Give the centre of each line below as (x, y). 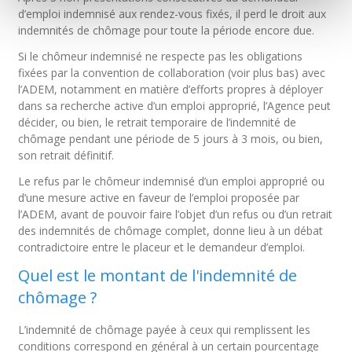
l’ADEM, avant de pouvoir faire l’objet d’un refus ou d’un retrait (176, 214)
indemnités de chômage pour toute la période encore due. (167, 30)
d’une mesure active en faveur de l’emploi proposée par (159, 198)
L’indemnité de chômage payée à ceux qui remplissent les (165, 330)
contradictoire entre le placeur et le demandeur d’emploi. (162, 247)
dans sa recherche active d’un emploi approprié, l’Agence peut (175, 106)
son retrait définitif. (66, 155)
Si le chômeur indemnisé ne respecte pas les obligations (161, 56)
